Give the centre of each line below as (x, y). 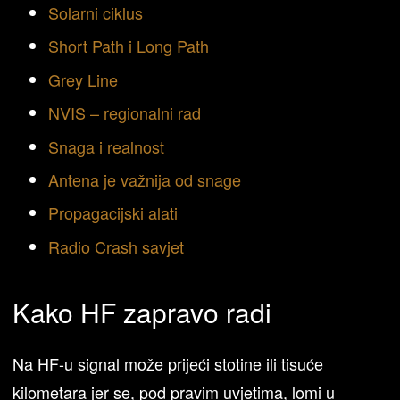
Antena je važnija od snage (145, 179)
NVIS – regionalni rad (125, 113)
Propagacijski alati (113, 213)
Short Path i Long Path (129, 46)
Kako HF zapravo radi (142, 312)
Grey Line (83, 79)
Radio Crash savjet (117, 246)
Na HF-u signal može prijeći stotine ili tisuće (168, 363)
